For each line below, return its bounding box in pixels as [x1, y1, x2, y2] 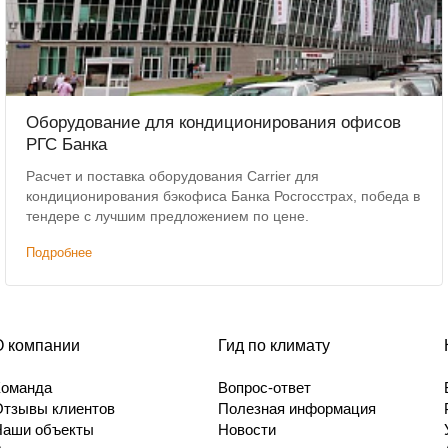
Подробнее [26, 245, 93, 261]
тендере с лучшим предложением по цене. [26, 208, 310, 225]
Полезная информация [218, 400, 376, 418]
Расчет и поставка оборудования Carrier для [26, 168, 320, 185]
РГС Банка [26, 135, 108, 155]
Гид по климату [218, 337, 330, 355]
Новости [218, 421, 276, 439]
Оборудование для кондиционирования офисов [26, 113, 402, 133]
